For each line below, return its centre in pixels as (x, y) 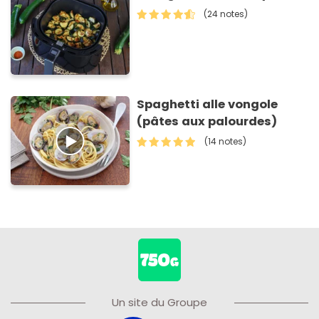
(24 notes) (226, 14)
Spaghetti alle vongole (208, 105)
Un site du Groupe (159, 303)
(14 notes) (226, 142)
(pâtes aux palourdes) (207, 122)
